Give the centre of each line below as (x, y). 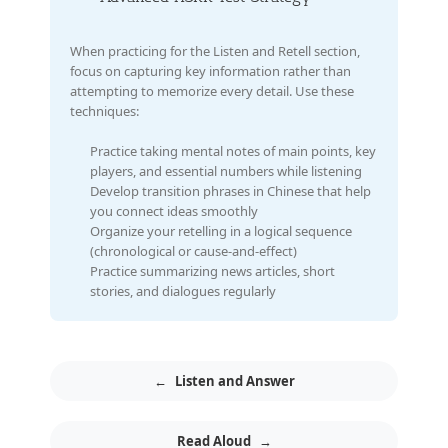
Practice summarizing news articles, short (212, 270)
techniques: (104, 110)
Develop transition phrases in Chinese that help (230, 190)
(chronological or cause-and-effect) (193, 250)
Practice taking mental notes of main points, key (233, 150)
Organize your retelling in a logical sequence (221, 230)
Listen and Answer (234, 380)
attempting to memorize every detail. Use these (212, 90)
